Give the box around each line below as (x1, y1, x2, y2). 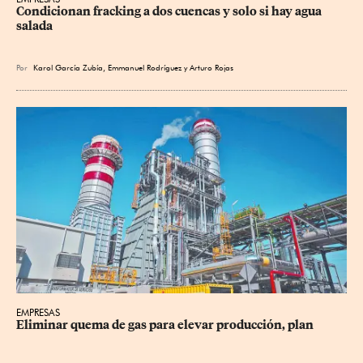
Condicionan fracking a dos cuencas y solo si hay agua (16, 4, 324, 19)
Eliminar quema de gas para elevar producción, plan (16, 317, 314, 332)
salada (16, 19, 53, 34)
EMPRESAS (16, 305, 60, 318)
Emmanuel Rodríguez (108, 62, 181, 73)
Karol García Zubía (33, 62, 103, 73)
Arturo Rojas (190, 62, 233, 73)
